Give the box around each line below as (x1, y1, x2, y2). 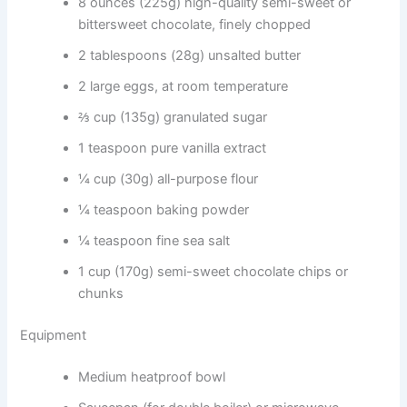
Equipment (20, 326, 87, 343)
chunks (78, 284, 124, 302)
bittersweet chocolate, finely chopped (78, 15, 312, 33)
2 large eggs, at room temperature (78, 77, 289, 94)
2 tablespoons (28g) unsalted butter (78, 46, 302, 64)
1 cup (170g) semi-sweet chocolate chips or (78, 263, 349, 280)
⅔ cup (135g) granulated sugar (78, 108, 268, 125)
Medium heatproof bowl (78, 368, 226, 385)
